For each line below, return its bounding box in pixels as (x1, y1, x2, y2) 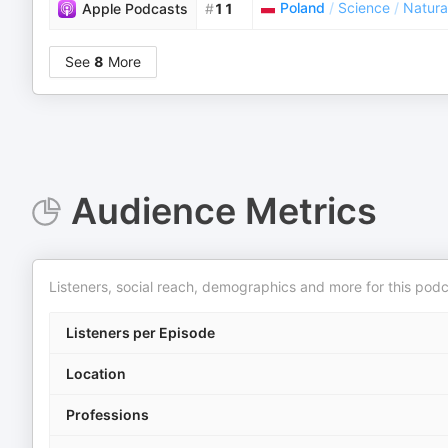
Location (66, 365, 126, 382)
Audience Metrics (70, 189, 377, 233)
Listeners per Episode (66, 324, 215, 341)
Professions (66, 406, 149, 423)
